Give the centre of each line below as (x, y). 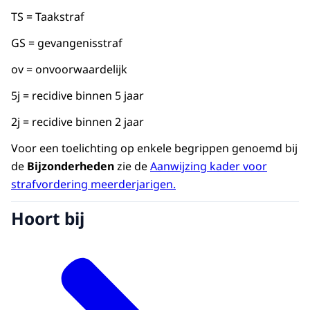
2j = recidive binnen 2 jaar (77, 122)
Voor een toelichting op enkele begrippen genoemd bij (154, 148)
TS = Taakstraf (48, 17)
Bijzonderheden (71, 166)
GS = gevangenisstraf (67, 43)
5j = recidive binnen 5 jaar (77, 95)
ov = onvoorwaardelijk (69, 69)
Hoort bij (48, 219)
